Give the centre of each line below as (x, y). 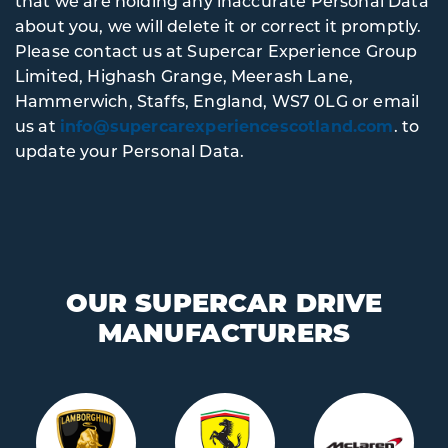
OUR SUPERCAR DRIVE (224, 301)
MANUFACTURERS (224, 331)
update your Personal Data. (130, 150)
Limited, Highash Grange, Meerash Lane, (184, 75)
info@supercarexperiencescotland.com (226, 125)
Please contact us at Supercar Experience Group (216, 50)
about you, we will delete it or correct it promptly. (218, 25)
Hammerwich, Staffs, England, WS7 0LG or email (217, 100)
